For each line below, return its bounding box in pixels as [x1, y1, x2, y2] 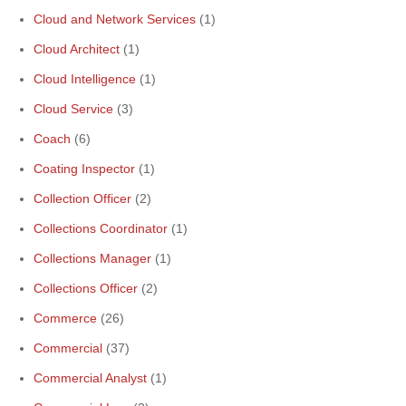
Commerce [34, 311, 97, 325]
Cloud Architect [34, 42, 120, 56]
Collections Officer [34, 281, 138, 295]
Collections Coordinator [34, 221, 168, 236]
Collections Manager [34, 251, 151, 266]
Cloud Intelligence [34, 72, 136, 86]
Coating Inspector [34, 161, 135, 176]
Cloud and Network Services [34, 12, 196, 26]
